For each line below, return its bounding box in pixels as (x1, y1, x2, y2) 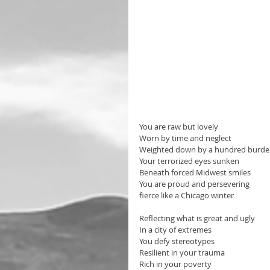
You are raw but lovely (139, 121, 220, 132)
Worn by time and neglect (139, 132, 231, 143)
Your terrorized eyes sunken (139, 155, 241, 166)
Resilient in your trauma (139, 246, 225, 258)
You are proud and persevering (139, 178, 250, 189)
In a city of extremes (139, 224, 212, 235)
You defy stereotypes (139, 235, 215, 246)
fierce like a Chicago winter (139, 189, 234, 201)
